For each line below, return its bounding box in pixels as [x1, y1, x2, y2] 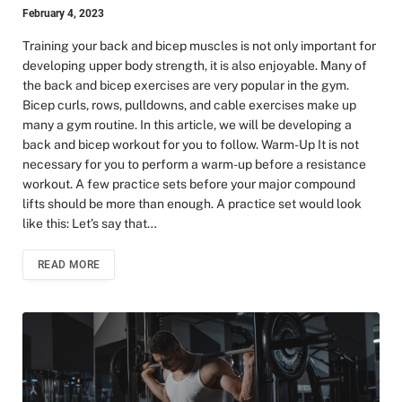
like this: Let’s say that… [22, 216, 157, 231]
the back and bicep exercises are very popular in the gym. [22, 78, 349, 92]
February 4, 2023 [22, 7, 104, 20]
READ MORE [38, 258, 100, 271]
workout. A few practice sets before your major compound [22, 177, 355, 191]
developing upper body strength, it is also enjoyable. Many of [22, 58, 367, 73]
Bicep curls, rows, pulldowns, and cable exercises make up [22, 98, 356, 112]
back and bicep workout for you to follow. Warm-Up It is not [22, 137, 359, 152]
